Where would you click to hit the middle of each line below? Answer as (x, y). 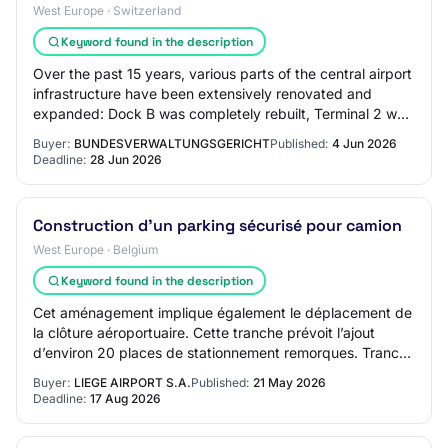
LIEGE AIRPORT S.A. (132, 382)
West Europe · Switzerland (107, 10)
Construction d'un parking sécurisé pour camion (217, 225)
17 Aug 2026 (125, 398)
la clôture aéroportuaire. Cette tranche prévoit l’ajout (204, 332)
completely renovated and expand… (152, 133)
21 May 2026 (289, 382)
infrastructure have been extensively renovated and (202, 93)
